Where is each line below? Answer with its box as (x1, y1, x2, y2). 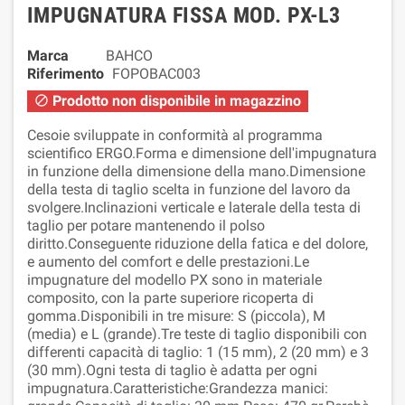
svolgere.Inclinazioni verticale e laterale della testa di (27, 198, 361, 216)
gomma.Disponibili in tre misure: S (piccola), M (27, 306, 325, 325)
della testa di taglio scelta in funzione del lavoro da (27, 180, 351, 198)
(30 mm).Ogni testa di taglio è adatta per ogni (27, 361, 317, 379)
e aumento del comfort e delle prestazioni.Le (27, 252, 309, 270)
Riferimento (27, 64, 104, 82)
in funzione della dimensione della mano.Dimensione (27, 162, 365, 180)
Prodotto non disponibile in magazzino (49, 91, 301, 109)
